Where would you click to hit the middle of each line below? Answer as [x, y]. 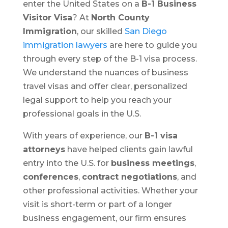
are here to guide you [153, 45]
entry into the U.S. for [67, 163]
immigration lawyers [66, 45]
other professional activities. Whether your [110, 190]
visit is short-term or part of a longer [97, 204]
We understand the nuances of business [105, 72]
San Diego [146, 31]
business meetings [152, 163]
